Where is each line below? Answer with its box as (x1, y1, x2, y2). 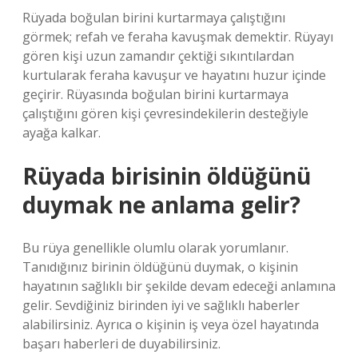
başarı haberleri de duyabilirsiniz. (22, 335, 221, 352)
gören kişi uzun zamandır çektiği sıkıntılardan (22, 47, 294, 65)
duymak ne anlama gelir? (22, 189, 300, 220)
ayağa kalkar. (22, 124, 101, 141)
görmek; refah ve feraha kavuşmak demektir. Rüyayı (22, 28, 333, 46)
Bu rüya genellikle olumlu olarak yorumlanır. (22, 239, 288, 257)
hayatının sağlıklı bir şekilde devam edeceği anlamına (22, 277, 336, 295)
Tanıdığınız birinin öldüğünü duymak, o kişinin (22, 258, 298, 276)
